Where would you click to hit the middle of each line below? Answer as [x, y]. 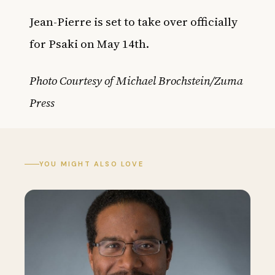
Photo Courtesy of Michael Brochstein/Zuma [136, 80]
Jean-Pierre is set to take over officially [134, 21]
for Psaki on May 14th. [91, 44]
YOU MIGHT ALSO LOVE [91, 164]
